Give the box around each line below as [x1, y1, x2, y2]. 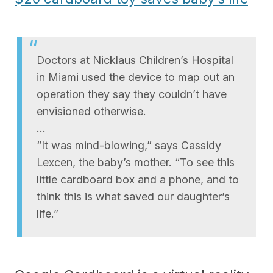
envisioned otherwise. [37, 104, 146, 118]
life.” [37, 207, 58, 220]
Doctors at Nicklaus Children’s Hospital [37, 53, 233, 66]
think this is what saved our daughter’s [37, 190, 230, 203]
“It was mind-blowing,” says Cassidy [37, 138, 221, 152]
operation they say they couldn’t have [37, 87, 227, 101]
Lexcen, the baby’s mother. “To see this [37, 155, 235, 169]
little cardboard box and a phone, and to [37, 172, 239, 186]
